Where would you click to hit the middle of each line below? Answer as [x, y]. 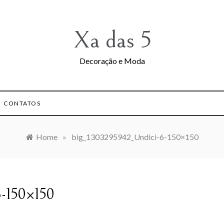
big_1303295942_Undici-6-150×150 [135, 137]
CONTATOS [22, 103]
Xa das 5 [112, 40]
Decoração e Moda [112, 61]
